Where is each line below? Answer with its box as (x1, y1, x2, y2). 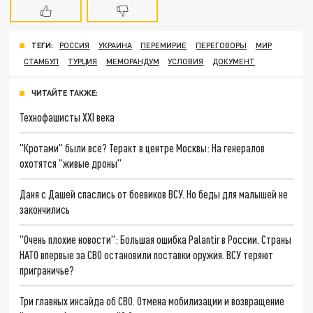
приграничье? (20, 263, 75, 277)
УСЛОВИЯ (168, 56, 204, 66)
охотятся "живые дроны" (20, 156, 122, 170)
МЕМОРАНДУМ (105, 56, 159, 66)
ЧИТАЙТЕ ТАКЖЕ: (31, 88, 98, 98)
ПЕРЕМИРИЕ (140, 41, 187, 50)
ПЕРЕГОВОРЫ (196, 41, 247, 50)
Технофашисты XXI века (20, 110, 115, 124)
